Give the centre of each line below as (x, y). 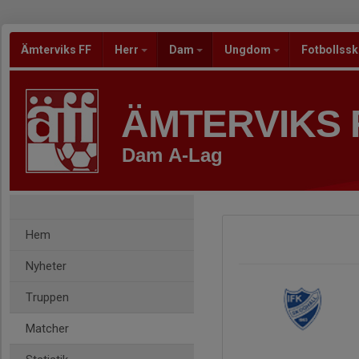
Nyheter (46, 266)
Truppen (47, 297)
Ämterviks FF (56, 50)
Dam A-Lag (172, 155)
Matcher (47, 329)
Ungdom (249, 50)
